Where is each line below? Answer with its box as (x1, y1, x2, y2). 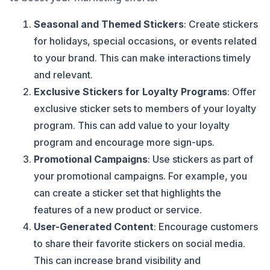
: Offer (227, 86, 256, 98)
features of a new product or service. (34, 204, 202, 216)
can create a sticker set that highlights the (34, 187, 221, 199)
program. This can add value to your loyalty (34, 119, 230, 131)
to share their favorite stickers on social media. (34, 237, 245, 250)
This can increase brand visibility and (34, 254, 201, 266)
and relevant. (34, 69, 93, 81)
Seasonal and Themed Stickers (34, 18, 184, 30)
